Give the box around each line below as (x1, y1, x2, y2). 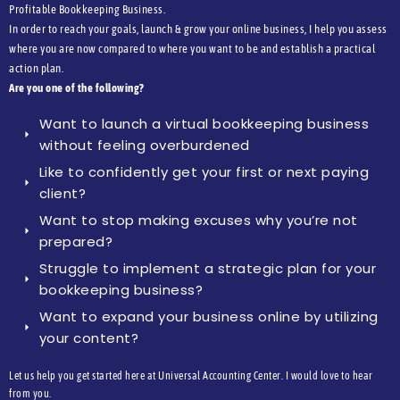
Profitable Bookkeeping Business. (9, 2, 165, 16)
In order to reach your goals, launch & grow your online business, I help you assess (9, 21, 387, 36)
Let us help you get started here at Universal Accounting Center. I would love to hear (9, 369, 373, 382)
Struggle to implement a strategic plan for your (38, 258, 377, 278)
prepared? (38, 231, 113, 251)
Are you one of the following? (9, 80, 145, 95)
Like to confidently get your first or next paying (38, 162, 370, 181)
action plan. (9, 61, 63, 75)
